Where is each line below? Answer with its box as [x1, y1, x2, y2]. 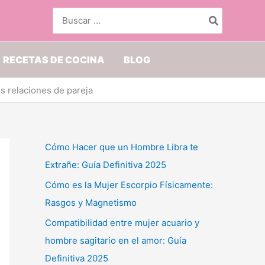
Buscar [53, 8, 82, 19]
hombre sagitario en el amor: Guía [45, 234, 186, 246]
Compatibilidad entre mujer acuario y [45, 216, 199, 228]
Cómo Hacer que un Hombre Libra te [45, 141, 198, 153]
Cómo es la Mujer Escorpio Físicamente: [45, 179, 213, 190]
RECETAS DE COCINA [2, 54, 105, 66]
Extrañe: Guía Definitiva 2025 [45, 159, 166, 170]
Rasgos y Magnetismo [45, 196, 137, 208]
